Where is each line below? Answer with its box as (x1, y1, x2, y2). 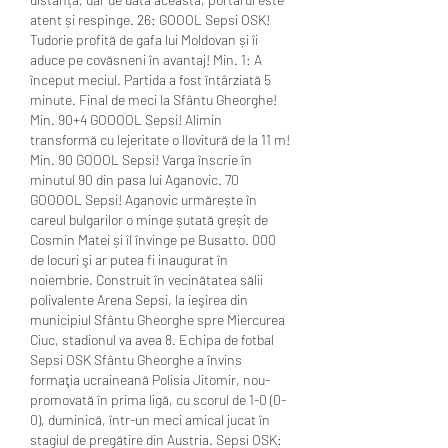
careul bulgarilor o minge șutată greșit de (30, 210, 268, 228)
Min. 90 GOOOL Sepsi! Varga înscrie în (30, 150, 252, 168)
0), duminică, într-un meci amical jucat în (30, 410, 270, 428)
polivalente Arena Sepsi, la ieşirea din (30, 290, 248, 308)
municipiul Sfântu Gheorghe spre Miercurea (30, 310, 285, 328)
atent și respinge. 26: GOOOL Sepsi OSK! (30, 10, 270, 28)
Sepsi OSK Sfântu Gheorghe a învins (30, 350, 242, 368)
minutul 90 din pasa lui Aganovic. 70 (30, 170, 239, 188)
